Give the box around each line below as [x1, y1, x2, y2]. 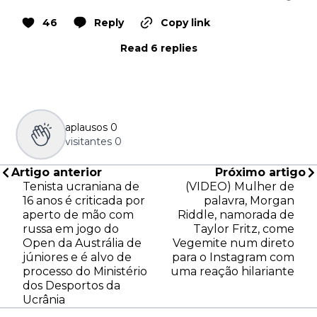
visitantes [65, 135, 112, 149]
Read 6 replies [120, 42, 197, 55]
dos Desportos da [23, 279, 120, 293]
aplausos [65, 121, 108, 134]
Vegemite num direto [173, 236, 294, 250]
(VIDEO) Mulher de [185, 180, 294, 194]
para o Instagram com [172, 250, 294, 265]
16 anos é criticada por [23, 194, 145, 208]
